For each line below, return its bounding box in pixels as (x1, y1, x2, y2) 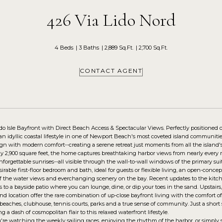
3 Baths (79, 44, 99, 51)
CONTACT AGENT (79, 67, 143, 74)
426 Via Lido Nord (46, 9, 176, 31)
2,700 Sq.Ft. (139, 44, 167, 51)
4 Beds (55, 44, 73, 51)
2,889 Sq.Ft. (105, 44, 133, 51)
